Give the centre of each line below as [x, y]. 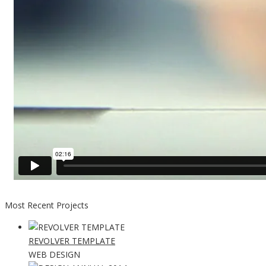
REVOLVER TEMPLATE [72, 241]
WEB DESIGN [54, 255]
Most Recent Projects [47, 205]
